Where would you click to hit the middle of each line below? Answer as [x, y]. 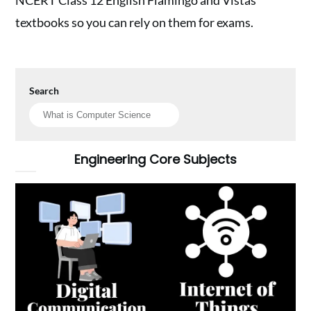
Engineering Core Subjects [155, 159]
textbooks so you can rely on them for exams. [135, 22]
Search [44, 90]
